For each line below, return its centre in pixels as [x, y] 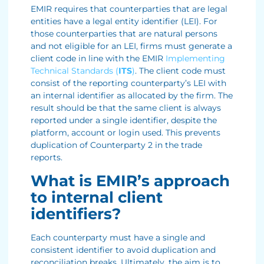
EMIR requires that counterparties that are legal [129, 9]
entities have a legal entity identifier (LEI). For [124, 22]
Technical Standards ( [75, 71]
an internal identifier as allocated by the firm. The [132, 96]
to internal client [97, 197]
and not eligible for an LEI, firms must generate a [131, 46]
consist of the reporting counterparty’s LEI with [128, 83]
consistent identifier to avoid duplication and [123, 250]
